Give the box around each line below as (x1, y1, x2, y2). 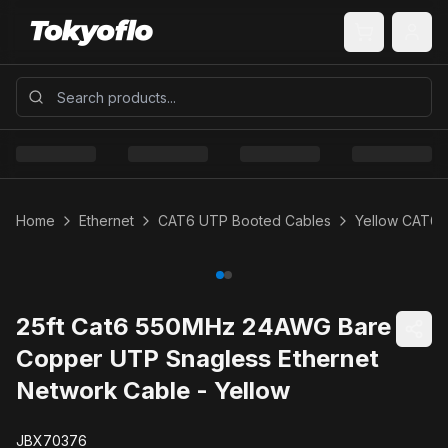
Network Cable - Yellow (16, 376, 290, 405)
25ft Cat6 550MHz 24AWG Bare (16, 312, 391, 341)
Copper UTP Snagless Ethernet (16, 344, 379, 373)
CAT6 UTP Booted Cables (158, 212, 331, 229)
